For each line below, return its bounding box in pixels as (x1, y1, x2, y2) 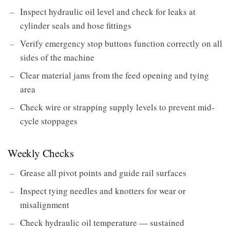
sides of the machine (20, 51, 94, 63)
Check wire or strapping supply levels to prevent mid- (20, 101, 215, 113)
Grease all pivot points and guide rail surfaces (20, 167, 186, 179)
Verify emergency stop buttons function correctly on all (20, 37, 222, 49)
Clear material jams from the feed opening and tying (20, 69, 209, 81)
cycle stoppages (20, 115, 78, 127)
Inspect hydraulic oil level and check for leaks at (20, 6, 196, 17)
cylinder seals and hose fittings (20, 20, 131, 31)
